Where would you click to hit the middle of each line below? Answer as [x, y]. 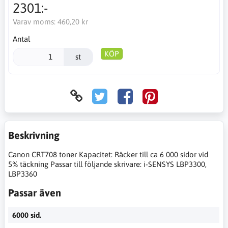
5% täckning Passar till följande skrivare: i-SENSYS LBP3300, [107, 164]
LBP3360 [23, 174]
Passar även [35, 192]
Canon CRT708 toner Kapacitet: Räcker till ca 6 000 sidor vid [108, 154]
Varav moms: [35, 22]
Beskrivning [34, 135]
